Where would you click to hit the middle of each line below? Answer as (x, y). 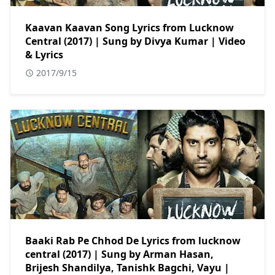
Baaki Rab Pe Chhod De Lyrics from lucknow (133, 241)
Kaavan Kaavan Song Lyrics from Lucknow (130, 28)
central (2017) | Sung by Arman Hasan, (119, 254)
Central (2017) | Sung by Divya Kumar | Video (135, 41)
